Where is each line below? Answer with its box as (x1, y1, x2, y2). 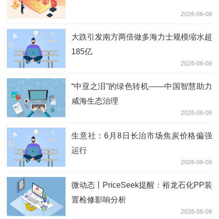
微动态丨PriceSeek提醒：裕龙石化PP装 (71, 180, 212, 189)
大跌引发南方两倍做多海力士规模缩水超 (71, 32, 212, 41)
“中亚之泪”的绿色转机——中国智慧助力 (71, 82, 212, 90)
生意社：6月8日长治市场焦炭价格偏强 (71, 131, 212, 140)
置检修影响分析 (71, 195, 126, 204)
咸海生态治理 (71, 96, 118, 105)
